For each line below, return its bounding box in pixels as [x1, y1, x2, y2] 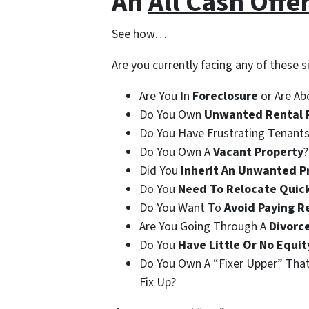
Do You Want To [139, 199, 224, 217]
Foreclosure [192, 88, 258, 105]
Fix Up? [139, 274, 176, 291]
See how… [112, 26, 167, 43]
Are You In [139, 88, 192, 105]
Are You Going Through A [139, 218, 269, 235]
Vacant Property [213, 143, 303, 161]
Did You [139, 162, 181, 179]
